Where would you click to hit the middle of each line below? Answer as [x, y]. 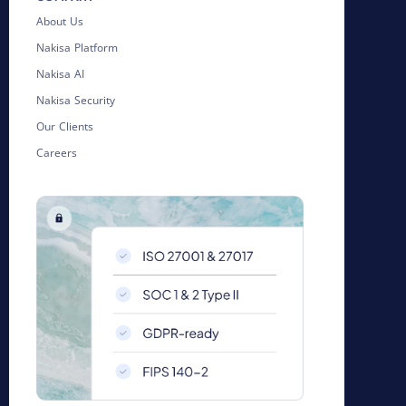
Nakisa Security [76, 100]
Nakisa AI [60, 73]
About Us [60, 21]
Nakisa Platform [77, 47]
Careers [57, 152]
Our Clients [65, 126]
